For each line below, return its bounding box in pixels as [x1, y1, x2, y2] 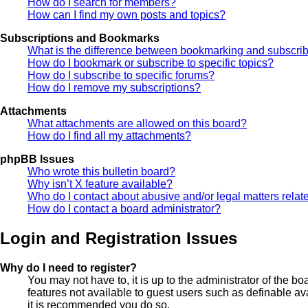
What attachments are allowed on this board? [27, 118, 247, 130]
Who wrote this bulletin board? [27, 166, 175, 178]
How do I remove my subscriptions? [27, 82, 201, 94]
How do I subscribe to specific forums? [27, 69, 214, 82]
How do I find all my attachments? [27, 130, 191, 142]
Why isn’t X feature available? [27, 178, 173, 190]
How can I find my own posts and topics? [27, 9, 225, 21]
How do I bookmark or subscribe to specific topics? [27, 57, 274, 69]
